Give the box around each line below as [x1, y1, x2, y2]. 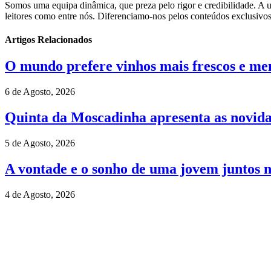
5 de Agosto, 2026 [5, 138, 75, 149]
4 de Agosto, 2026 [5, 189, 75, 200]
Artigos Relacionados [5, 34, 92, 45]
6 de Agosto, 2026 [5, 87, 75, 97]
